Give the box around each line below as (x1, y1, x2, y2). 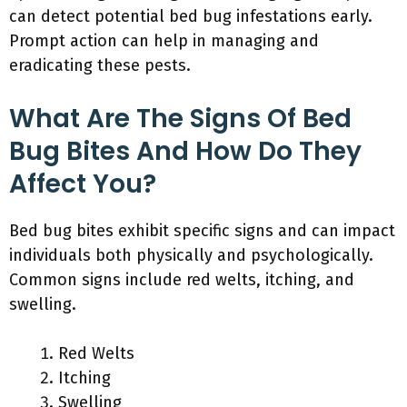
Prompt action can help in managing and (9, 31, 319, 51)
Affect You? (9, 166, 156, 202)
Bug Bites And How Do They (9, 134, 362, 169)
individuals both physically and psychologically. (9, 245, 373, 265)
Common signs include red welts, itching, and (9, 270, 354, 290)
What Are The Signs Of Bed (9, 101, 352, 136)
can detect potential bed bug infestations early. (9, 6, 372, 26)
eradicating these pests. (9, 55, 191, 75)
